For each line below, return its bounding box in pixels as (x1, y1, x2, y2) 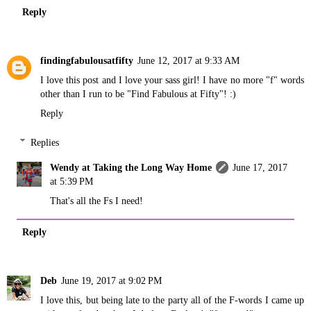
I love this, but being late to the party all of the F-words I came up (40, 294, 304, 305)
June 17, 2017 (233, 161, 288, 173)
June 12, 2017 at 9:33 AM (137, 55, 239, 66)
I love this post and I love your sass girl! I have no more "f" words (40, 74, 304, 85)
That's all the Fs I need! (50, 194, 144, 206)
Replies (31, 136, 60, 148)
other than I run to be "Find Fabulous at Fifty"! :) (40, 88, 236, 99)
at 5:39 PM (50, 175, 94, 187)
